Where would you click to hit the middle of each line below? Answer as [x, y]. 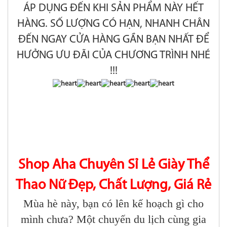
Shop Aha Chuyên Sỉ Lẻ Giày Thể [113, 165]
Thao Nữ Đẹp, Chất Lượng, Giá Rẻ [113, 186]
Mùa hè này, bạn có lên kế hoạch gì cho [113, 204]
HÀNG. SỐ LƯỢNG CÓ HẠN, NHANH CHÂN [113, 24]
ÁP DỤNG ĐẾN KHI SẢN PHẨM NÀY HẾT [113, 9]
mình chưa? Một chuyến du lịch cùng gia [113, 219]
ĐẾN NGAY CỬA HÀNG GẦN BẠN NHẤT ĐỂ [113, 40]
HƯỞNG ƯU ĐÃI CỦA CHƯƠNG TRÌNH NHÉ [113, 56]
